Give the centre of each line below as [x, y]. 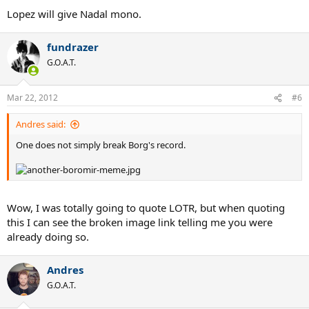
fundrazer [73, 47]
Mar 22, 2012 [32, 98]
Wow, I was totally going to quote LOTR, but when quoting [146, 207]
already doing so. [48, 236]
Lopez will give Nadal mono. [74, 13]
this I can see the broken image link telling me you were [140, 222]
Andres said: [41, 124]
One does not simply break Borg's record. [101, 145]
